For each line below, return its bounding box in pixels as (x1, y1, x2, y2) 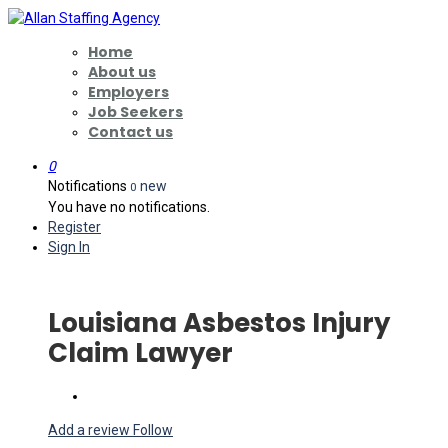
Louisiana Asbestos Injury (48, 305, 390, 342)
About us (88, 62, 156, 82)
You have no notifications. (48, 199, 210, 215)
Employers (88, 82, 169, 102)
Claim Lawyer (48, 335, 233, 372)
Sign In (48, 239, 90, 255)
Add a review (48, 421, 133, 438)
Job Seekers (88, 102, 183, 122)
